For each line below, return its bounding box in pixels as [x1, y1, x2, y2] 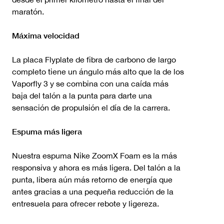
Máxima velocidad [12, 30, 79, 40]
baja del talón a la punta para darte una [12, 90, 152, 100]
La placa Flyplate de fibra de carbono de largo [12, 54, 176, 64]
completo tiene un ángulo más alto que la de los [12, 66, 184, 76]
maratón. [12, 6, 44, 16]
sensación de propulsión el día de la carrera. [12, 102, 170, 112]
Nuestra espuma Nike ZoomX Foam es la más [12, 150, 177, 160]
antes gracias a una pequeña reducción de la [12, 186, 173, 196]
